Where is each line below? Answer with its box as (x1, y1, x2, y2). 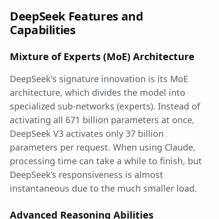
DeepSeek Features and (10, 8, 143, 24)
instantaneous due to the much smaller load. (10, 182, 197, 195)
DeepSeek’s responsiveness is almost (10, 169, 163, 181)
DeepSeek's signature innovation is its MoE (10, 73, 188, 85)
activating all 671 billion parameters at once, (10, 114, 195, 126)
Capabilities (10, 22, 76, 38)
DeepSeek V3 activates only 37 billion (10, 128, 164, 140)
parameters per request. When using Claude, (10, 141, 196, 153)
